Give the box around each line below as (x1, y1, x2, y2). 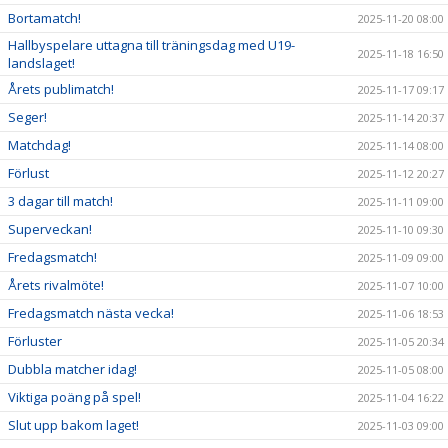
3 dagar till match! (8, 191, 113, 210)
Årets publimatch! (8, 79, 114, 98)
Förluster (8, 331, 62, 350)
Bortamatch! (8, 8, 81, 27)
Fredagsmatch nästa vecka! (8, 303, 174, 322)
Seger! (8, 107, 47, 126)
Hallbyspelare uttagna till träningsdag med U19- (8, 35, 295, 54)
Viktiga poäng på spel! (8, 387, 141, 406)
